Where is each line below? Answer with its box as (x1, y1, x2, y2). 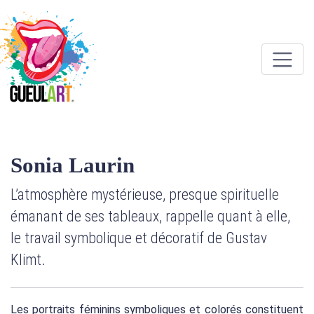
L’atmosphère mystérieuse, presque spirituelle (11, 186, 279, 204)
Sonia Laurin (11, 153, 135, 178)
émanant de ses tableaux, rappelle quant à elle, (11, 207, 290, 226)
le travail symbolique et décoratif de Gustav (11, 229, 267, 247)
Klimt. (11, 251, 46, 269)
